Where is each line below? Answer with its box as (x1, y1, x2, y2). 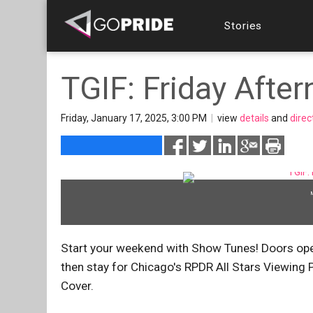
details (240, 112, 269, 124)
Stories (224, 19, 263, 32)
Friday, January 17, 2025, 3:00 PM (61, 112, 209, 124)
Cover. (61, 279, 94, 293)
